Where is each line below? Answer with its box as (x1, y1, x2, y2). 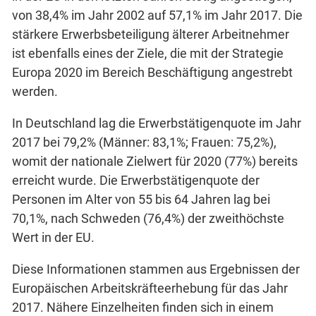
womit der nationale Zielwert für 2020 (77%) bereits (12, 153, 298, 169)
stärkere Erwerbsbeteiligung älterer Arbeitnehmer (12, 26, 289, 42)
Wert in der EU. (12, 229, 95, 245)
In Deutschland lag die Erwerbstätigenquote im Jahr (12, 115, 301, 130)
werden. (12, 83, 58, 99)
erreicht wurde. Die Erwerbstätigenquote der (12, 172, 260, 188)
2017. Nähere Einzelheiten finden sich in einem (12, 299, 274, 315)
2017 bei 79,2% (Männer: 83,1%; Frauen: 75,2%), (12, 134, 276, 150)
